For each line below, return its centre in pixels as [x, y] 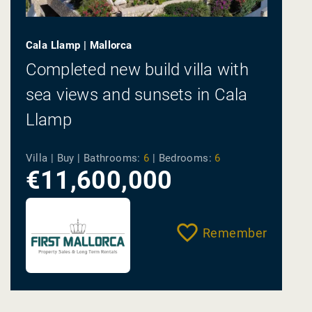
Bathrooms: [112, 158]
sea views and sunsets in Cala [136, 94]
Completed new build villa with [137, 69]
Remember [235, 233]
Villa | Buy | [54, 158]
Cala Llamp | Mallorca [79, 46]
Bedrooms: [185, 158]
